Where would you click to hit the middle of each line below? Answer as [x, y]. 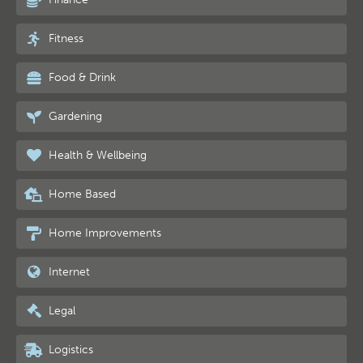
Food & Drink [81, 77]
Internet [68, 271]
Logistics [70, 349]
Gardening [74, 116]
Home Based [81, 194]
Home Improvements [104, 233]
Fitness [65, 38]
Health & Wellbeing [96, 155]
